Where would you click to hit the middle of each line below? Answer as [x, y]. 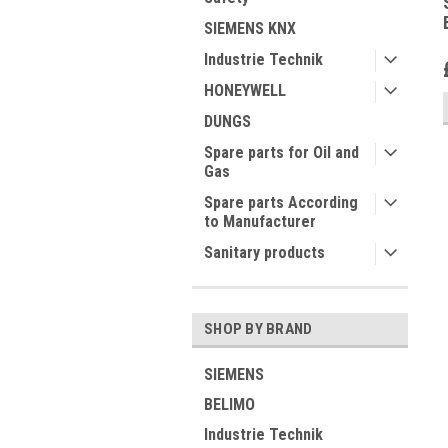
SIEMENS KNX [250, 28]
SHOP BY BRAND [258, 329]
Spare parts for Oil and [281, 152]
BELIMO [229, 404]
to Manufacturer [260, 221]
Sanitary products [264, 252]
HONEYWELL [245, 90]
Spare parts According [281, 202]
